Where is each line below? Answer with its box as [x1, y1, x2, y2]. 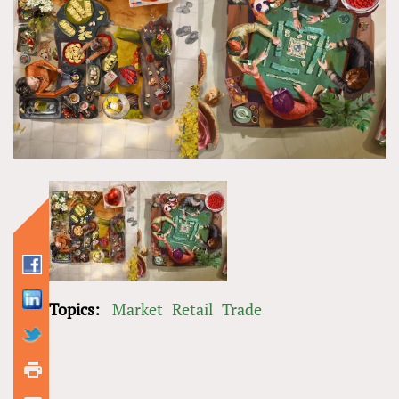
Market [112, 297, 163, 320]
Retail [172, 297, 213, 320]
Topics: [49, 297, 103, 320]
